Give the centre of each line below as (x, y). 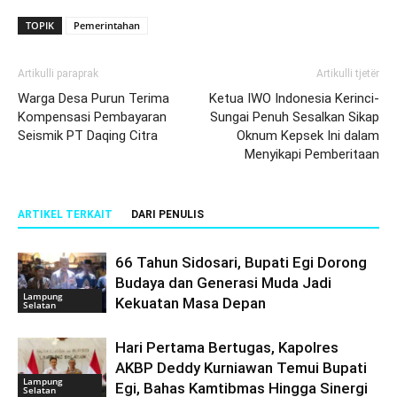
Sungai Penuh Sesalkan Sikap (295, 117)
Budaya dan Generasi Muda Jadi (223, 282)
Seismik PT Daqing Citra (88, 135)
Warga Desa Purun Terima (93, 98)
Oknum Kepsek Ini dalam (308, 135)
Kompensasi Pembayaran (92, 117)
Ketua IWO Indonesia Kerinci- (294, 98)
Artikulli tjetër (348, 73)
